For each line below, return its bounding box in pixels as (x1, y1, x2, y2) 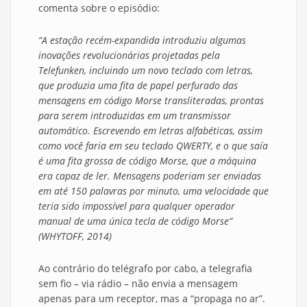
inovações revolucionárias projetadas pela (38, 49, 220, 62)
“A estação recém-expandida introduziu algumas (38, 34, 246, 47)
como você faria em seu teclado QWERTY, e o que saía (38, 139, 268, 153)
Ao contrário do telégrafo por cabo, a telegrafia (38, 262, 252, 275)
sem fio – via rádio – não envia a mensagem (38, 277, 238, 291)
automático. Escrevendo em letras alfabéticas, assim (38, 124, 262, 138)
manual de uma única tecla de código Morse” (38, 214, 232, 228)
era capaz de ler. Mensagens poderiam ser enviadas (38, 169, 261, 183)
